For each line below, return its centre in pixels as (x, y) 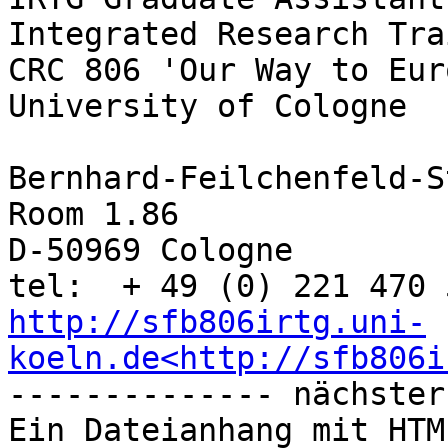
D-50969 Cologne (150, 250)
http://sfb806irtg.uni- (217, 322)
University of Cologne (207, 106)
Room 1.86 (93, 214)
